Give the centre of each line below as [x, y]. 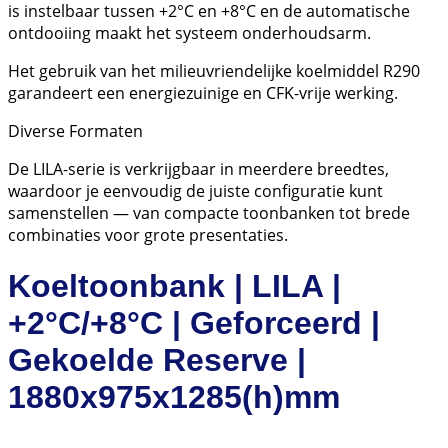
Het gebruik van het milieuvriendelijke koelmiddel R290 [214, 71]
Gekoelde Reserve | [157, 359]
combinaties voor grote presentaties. [148, 235]
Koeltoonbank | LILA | [174, 285]
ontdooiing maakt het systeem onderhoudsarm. [189, 33]
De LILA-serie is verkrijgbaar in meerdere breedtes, [198, 169]
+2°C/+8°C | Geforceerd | [194, 322]
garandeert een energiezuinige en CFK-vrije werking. [203, 93]
